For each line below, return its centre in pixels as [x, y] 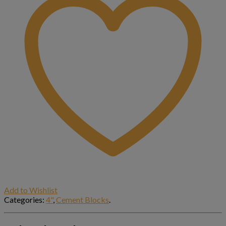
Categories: [25, 199]
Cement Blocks [82, 199]
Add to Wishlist [31, 190]
